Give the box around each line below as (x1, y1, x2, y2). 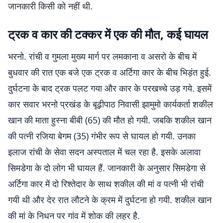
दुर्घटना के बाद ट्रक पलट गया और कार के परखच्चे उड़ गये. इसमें (8, 82, 212, 94)
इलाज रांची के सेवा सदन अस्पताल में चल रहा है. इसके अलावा (8, 146, 201, 158)
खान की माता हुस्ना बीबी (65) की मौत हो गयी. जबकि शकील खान (8, 114, 212, 126)
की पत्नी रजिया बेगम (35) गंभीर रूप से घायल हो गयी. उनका (8, 130, 196, 142)
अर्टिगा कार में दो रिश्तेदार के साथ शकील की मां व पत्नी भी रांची (8, 178, 204, 190)
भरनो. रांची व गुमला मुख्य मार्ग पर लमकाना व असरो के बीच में (8, 50, 197, 62)
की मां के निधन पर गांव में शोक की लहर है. (8, 210, 140, 222)
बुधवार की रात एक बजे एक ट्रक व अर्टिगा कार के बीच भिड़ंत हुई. (8, 66, 211, 78)
